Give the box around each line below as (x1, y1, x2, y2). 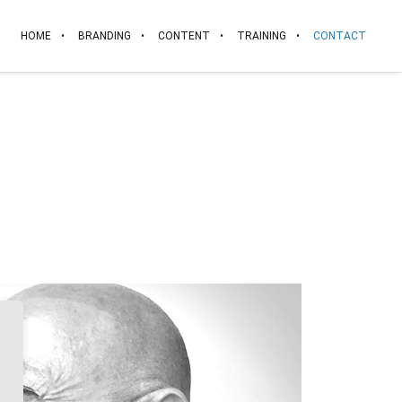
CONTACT (312, 30, 366, 42)
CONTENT (157, 30, 210, 42)
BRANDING (77, 30, 131, 42)
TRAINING (236, 30, 286, 42)
